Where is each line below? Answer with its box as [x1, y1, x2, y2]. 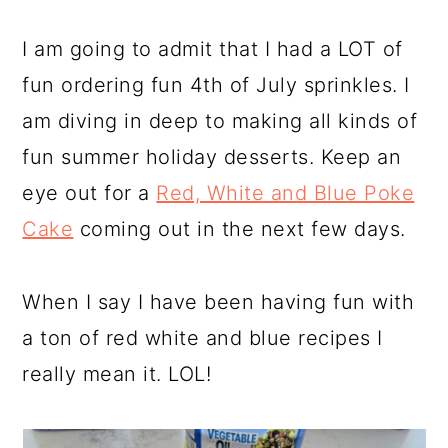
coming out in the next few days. [73, 217, 406, 241]
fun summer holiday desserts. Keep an [22, 145, 402, 169]
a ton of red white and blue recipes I [22, 326, 383, 350]
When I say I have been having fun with [22, 290, 415, 314]
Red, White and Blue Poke [156, 181, 415, 205]
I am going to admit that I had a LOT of [22, 37, 403, 61]
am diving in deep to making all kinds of [22, 109, 418, 133]
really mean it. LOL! [22, 362, 212, 386]
